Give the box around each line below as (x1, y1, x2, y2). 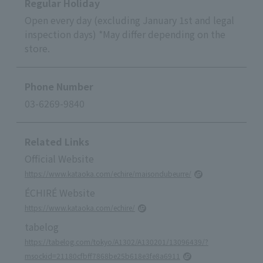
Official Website (25, 151, 94, 166)
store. (25, 41, 50, 55)
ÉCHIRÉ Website (25, 185, 95, 200)
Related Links (25, 134, 89, 149)
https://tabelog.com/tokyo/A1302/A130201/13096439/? (25, 236, 208, 247)
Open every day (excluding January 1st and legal (25, 12, 234, 27)
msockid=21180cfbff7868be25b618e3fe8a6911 (25, 250, 180, 261)
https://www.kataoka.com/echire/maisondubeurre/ (25, 168, 191, 178)
